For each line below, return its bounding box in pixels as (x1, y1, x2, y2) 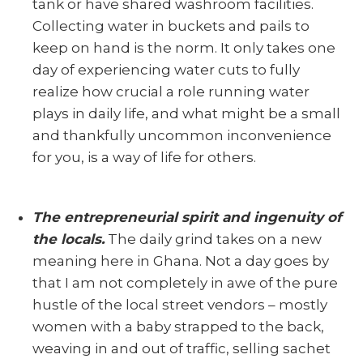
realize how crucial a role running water (32, 83, 310, 100)
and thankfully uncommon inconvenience (32, 126, 331, 143)
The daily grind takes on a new (105, 230, 322, 247)
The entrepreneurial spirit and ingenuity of (32, 208, 342, 225)
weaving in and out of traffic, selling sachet (32, 340, 331, 357)
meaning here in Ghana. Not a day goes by (32, 252, 329, 269)
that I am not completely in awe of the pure (32, 274, 338, 291)
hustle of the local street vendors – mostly (32, 296, 327, 313)
